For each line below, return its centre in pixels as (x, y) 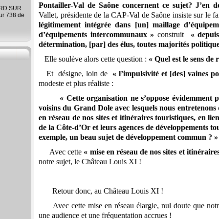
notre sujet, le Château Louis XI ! (90, 162)
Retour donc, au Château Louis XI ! (101, 191)
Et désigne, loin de (79, 74)
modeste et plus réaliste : (76, 84)
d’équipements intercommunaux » (97, 35)
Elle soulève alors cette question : (97, 59)
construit (172, 35)
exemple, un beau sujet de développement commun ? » (128, 137)
